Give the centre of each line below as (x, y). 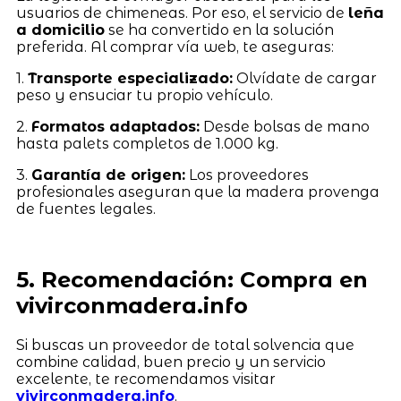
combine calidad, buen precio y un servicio (171, 363)
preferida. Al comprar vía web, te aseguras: (175, 47)
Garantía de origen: (108, 175)
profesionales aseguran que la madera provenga (197, 192)
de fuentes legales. (85, 209)
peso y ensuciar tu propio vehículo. (144, 96)
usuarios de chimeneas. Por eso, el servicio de (182, 13)
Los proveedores (247, 175)
